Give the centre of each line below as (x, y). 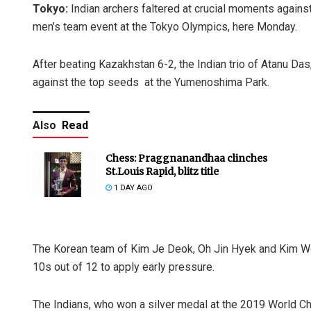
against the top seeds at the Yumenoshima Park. (151, 83)
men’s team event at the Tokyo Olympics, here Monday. (165, 27)
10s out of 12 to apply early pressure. (124, 267)
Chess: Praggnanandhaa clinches (186, 159)
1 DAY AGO (132, 188)
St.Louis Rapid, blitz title (162, 172)
